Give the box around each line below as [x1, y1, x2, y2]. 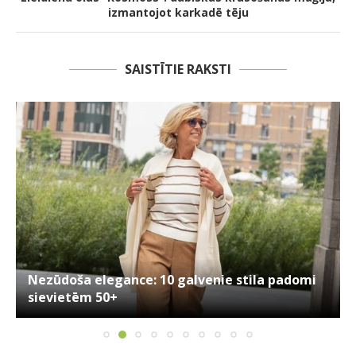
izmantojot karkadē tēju [107, 5, 249, 21]
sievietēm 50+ [28, 288, 118, 307]
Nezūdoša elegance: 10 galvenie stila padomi [28, 271, 316, 289]
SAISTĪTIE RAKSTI [125, 60, 231, 79]
